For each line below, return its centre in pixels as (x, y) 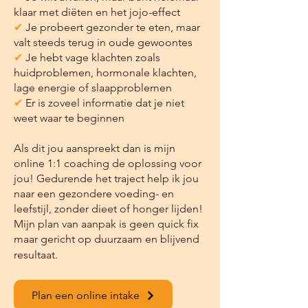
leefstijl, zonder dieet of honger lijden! (108, 209)
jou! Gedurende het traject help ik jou (106, 178)
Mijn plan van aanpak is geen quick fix (106, 224)
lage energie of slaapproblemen (93, 88)
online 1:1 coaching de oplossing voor (108, 163)
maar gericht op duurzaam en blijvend (107, 239)
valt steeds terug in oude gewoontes (103, 42)
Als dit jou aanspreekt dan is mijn (95, 148)
